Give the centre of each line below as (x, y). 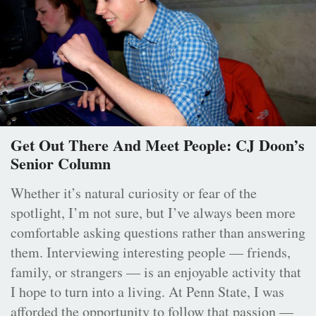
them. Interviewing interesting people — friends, (151, 253)
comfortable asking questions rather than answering (158, 233)
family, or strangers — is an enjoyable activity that (156, 272)
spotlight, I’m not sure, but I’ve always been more (153, 213)
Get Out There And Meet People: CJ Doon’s (158, 145)
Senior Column (61, 164)
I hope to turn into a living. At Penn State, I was (147, 292)
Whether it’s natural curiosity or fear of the (134, 193)
